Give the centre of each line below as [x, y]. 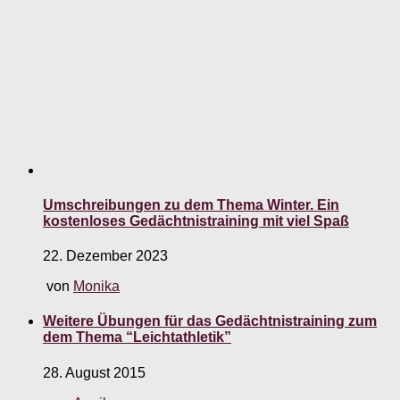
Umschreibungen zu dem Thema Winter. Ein [191, 204]
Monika [96, 287]
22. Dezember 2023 [105, 256]
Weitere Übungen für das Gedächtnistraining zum [210, 321]
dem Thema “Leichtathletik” [137, 337]
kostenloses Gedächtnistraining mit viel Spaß [196, 221]
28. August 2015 [94, 372]
